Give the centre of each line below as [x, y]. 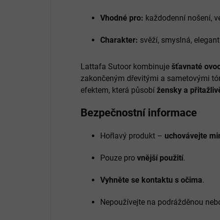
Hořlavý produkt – [132, 136]
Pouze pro [119, 158]
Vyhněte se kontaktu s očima [151, 180]
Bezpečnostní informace [139, 112]
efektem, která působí [119, 90]
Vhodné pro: [122, 18]
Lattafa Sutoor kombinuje [126, 66]
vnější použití [160, 158]
